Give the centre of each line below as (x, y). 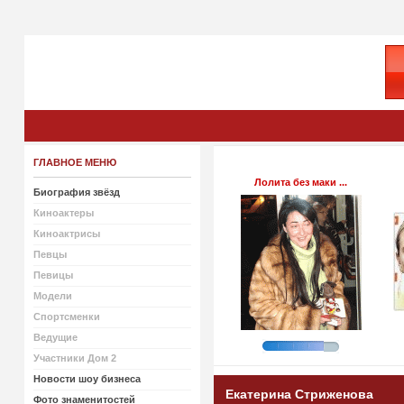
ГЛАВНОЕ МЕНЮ (74, 162)
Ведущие (55, 337)
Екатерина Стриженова (299, 394)
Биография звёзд (76, 192)
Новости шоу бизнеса (87, 379)
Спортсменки (66, 317)
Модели (52, 296)
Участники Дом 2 (74, 358)
